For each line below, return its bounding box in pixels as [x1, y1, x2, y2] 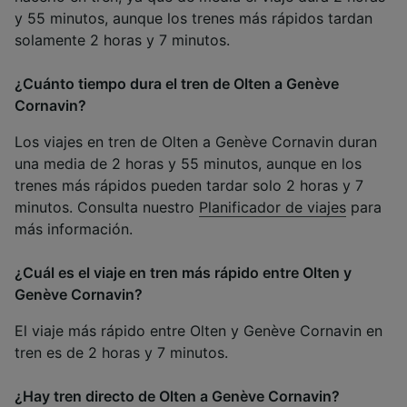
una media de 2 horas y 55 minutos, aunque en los [15, 154, 362, 174]
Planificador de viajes [199, 198, 346, 217]
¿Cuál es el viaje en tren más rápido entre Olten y [15, 263, 352, 283]
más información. [15, 220, 133, 239]
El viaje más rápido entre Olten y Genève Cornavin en [15, 322, 382, 341]
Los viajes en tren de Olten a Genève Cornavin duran [15, 133, 377, 152]
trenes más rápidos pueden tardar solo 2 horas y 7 [15, 176, 363, 195]
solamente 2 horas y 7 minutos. [15, 31, 230, 50]
